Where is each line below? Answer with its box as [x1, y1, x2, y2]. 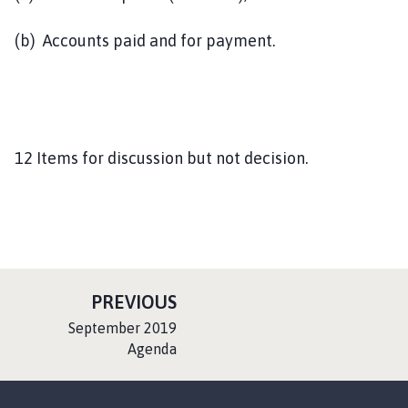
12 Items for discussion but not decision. [15, 148, 308, 168]
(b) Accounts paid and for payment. [15, 30, 330, 50]
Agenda [127, 340, 177, 357]
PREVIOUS [91, 291, 177, 312]
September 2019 [68, 319, 177, 336]
